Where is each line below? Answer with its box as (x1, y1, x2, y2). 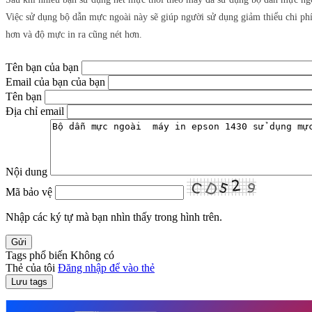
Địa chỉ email (6, 105, 64, 118)
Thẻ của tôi (6, 262, 58, 274)
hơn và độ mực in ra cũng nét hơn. (6, 29, 142, 40)
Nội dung (6, 166, 47, 178)
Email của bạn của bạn (6, 76, 105, 88)
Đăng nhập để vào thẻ (58, 262, 155, 274)
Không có (68, 249, 114, 262)
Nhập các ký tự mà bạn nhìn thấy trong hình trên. (6, 211, 222, 224)
